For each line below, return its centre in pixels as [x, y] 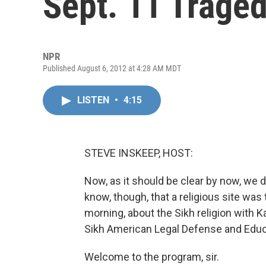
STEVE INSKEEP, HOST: [139, 153]
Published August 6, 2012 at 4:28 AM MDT [112, 68]
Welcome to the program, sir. [152, 257]
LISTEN [94, 100]
